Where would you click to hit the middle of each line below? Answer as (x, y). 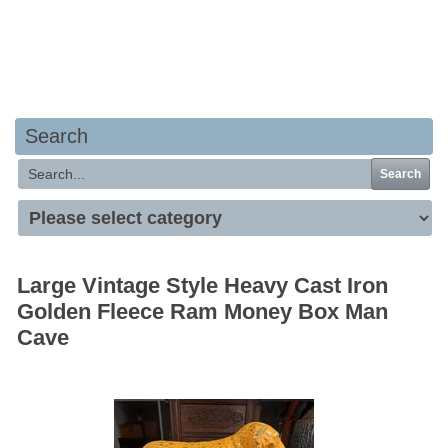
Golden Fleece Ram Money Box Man (202, 311)
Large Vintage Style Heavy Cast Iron (202, 285)
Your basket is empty (224, 31)
